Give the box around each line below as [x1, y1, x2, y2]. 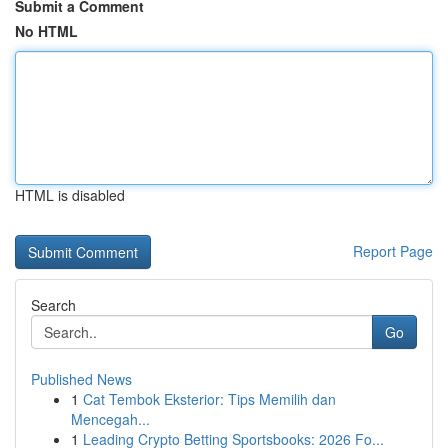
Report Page [353, 241, 433, 261]
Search [31, 295, 76, 315]
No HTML [15, 21, 78, 41]
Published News [31, 369, 132, 389]
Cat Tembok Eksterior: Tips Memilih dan [83, 389, 336, 409]
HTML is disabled [15, 185, 125, 205]
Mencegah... [71, 409, 150, 429]
